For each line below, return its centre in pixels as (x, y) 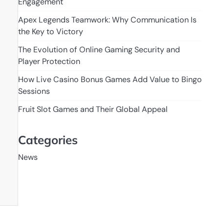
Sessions (34, 91)
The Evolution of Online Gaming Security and (99, 50)
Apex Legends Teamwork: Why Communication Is (107, 20)
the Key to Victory (50, 32)
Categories (48, 140)
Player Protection (49, 62)
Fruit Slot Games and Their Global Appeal (93, 109)
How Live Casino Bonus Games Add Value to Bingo (110, 80)
